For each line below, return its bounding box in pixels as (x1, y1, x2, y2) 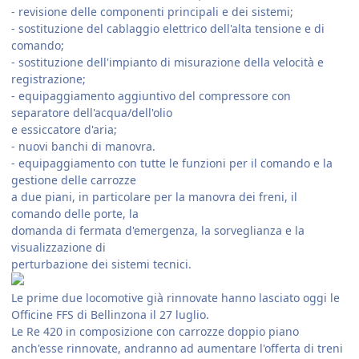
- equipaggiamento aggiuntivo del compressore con (11, 87, 291, 103)
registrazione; (11, 71, 86, 87)
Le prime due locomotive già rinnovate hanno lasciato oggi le (11, 289, 340, 305)
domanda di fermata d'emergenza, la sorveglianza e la (11, 222, 305, 238)
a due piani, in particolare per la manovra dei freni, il (11, 188, 297, 204)
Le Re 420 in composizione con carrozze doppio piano (11, 323, 299, 339)
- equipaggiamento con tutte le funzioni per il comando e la (11, 155, 333, 171)
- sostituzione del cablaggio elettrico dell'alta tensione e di (11, 20, 325, 36)
